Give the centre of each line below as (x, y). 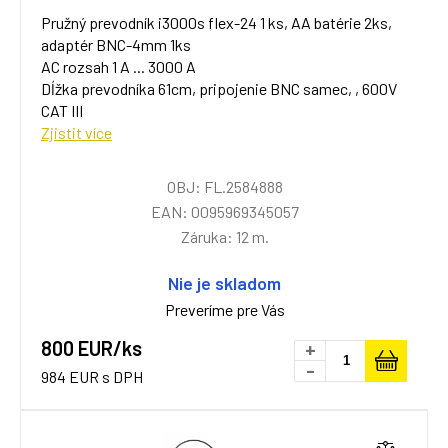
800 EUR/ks (91, 348)
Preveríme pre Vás (224, 309)
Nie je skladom (224, 283)
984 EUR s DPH (92, 376)
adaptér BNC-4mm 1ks (116, 44)
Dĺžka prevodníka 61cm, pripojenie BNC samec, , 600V (219, 88)
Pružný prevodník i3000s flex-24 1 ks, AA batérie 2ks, (216, 22)
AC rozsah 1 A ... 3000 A (118, 66)
